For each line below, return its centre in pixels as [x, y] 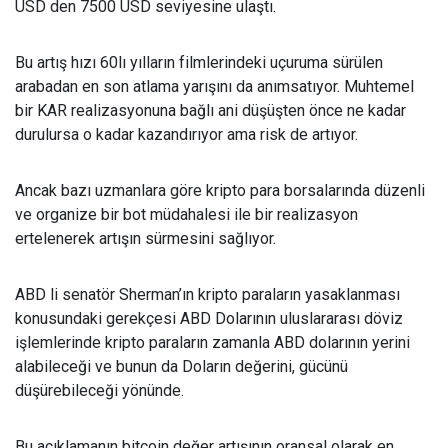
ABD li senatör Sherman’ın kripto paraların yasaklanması [207, 294]
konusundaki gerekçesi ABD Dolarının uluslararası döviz [209, 318]
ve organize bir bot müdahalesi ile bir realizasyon [186, 214]
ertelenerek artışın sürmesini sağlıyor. [145, 238]
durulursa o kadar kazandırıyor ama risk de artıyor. [186, 134]
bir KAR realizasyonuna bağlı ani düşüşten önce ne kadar [210, 110]
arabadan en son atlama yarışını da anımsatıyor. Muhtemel [214, 86]
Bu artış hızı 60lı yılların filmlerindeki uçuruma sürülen [199, 62]
